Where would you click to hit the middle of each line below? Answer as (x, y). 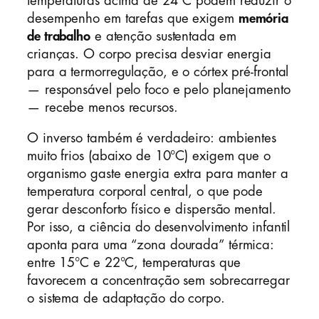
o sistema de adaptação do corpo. (126, 299)
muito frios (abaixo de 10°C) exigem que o (149, 156)
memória (263, 18)
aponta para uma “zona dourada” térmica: (151, 245)
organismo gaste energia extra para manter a (158, 174)
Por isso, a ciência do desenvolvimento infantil (159, 228)
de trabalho (59, 36)
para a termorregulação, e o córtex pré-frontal (158, 72)
